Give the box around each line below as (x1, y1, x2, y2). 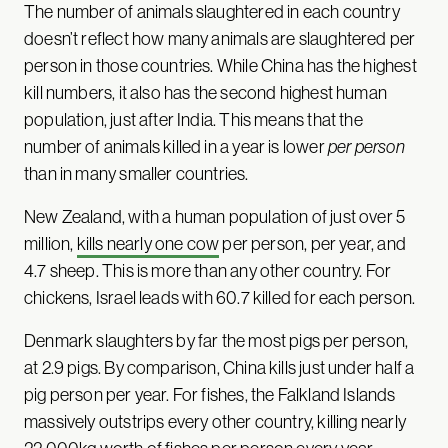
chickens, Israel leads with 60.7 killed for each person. (24, 285, 419, 309)
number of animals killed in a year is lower (24, 134, 328, 158)
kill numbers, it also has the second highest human (24, 80, 387, 104)
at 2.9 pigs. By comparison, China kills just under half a (24, 355, 415, 379)
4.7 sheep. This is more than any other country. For (24, 258, 392, 282)
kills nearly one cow (76, 231, 220, 255)
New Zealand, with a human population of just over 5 (24, 204, 406, 228)
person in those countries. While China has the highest (24, 53, 417, 77)
